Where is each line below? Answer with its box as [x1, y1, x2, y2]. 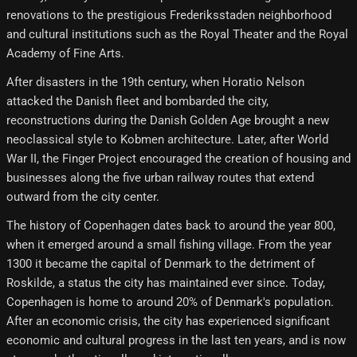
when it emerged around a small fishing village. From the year [6, 237, 331, 253]
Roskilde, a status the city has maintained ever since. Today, [6, 276, 325, 291]
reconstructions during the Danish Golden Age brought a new [6, 113, 329, 128]
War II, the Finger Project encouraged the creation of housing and [6, 151, 351, 167]
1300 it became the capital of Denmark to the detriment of [6, 257, 315, 272]
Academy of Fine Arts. [6, 46, 124, 61]
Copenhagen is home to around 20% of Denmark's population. [6, 295, 334, 310]
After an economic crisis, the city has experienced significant [6, 314, 330, 329]
